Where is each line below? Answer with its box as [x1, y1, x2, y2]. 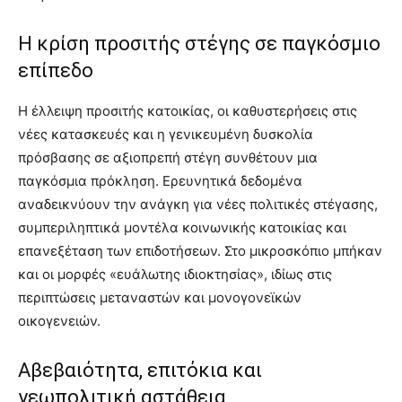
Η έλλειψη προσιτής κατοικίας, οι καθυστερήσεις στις [18, 102, 357, 120]
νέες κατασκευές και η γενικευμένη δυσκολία [18, 126, 313, 144]
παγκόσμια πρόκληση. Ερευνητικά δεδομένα [18, 172, 302, 190]
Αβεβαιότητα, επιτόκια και [18, 359, 262, 382]
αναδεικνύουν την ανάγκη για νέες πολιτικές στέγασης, [18, 196, 378, 214]
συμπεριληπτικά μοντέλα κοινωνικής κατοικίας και [18, 219, 346, 237]
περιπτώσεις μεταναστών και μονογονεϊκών [18, 289, 301, 307]
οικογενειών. [18, 312, 100, 330]
